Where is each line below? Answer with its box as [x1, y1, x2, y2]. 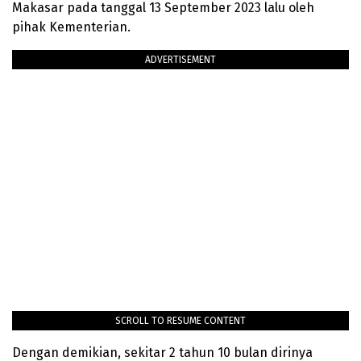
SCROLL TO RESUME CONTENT [115, 315, 246, 327]
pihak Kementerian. [12, 19, 131, 35]
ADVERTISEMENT [145, 54, 216, 66]
